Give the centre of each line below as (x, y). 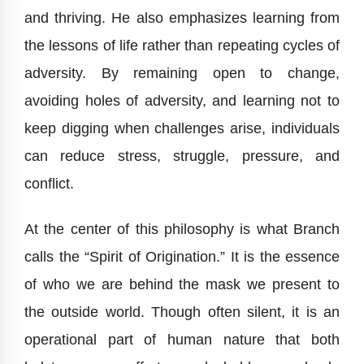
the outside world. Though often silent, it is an (182, 312)
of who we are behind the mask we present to (182, 285)
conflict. (49, 184)
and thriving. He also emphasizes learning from (182, 18)
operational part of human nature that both (182, 340)
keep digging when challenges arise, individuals (182, 129)
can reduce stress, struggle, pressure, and (182, 156)
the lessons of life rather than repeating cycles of (182, 46)
